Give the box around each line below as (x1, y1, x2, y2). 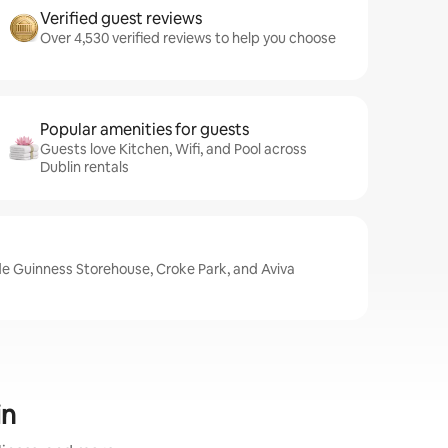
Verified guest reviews (40, 8, 202, 29)
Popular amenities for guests (40, 119, 249, 140)
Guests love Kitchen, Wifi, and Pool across (40, 140, 307, 158)
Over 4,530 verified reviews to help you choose (40, 29, 336, 47)
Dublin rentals (40, 158, 129, 176)
